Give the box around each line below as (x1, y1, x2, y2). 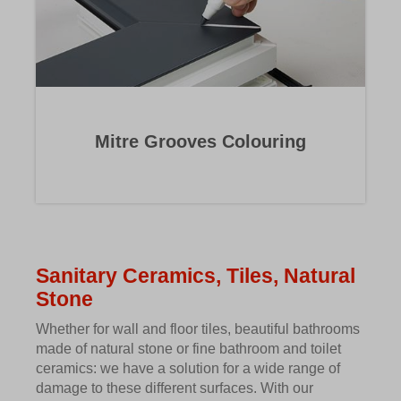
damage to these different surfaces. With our (36, 380, 313, 397)
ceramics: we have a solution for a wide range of (36, 361, 340, 377)
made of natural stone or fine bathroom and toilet (36, 341, 341, 357)
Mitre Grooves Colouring (95, 132, 306, 152)
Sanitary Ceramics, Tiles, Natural (36, 264, 355, 288)
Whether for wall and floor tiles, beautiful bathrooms (36, 321, 360, 337)
